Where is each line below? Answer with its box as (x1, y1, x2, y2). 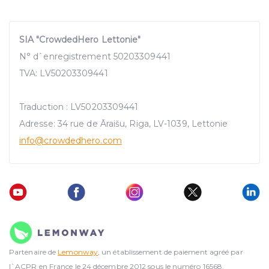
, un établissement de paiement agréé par (98, 247, 243, 256)
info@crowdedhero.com (19, 135, 122, 147)
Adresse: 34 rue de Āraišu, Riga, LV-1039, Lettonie (19, 118, 228, 130)
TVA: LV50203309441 (19, 68, 108, 79)
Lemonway (58, 247, 98, 256)
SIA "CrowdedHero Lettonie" (19, 34, 141, 46)
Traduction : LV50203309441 (19, 101, 139, 113)
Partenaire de (9, 247, 58, 256)
